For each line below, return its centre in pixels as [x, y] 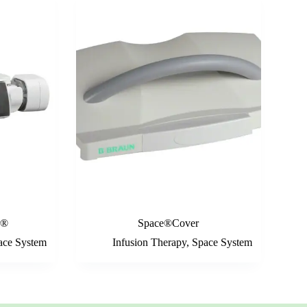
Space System [222, 243]
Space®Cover [169, 223]
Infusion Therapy [149, 243]
